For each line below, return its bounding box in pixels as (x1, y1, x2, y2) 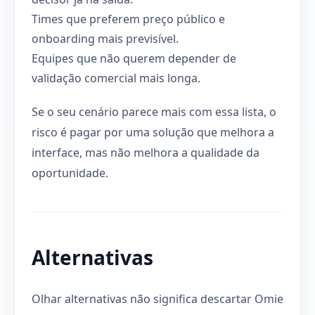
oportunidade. (32, 165, 108, 181)
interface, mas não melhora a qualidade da (32, 144, 259, 160)
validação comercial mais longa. (32, 70, 200, 86)
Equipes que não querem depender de (32, 50, 236, 66)
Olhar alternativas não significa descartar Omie (32, 290, 283, 307)
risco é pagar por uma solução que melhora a (32, 124, 274, 140)
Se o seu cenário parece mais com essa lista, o (32, 103, 276, 120)
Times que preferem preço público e (32, 11, 225, 27)
